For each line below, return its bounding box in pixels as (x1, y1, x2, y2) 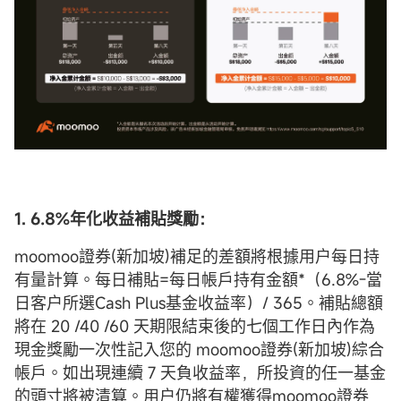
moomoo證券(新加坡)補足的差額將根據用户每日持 (14, 244, 380, 267)
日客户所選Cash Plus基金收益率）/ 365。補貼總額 (14, 291, 383, 313)
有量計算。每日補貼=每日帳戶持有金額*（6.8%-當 (14, 268, 382, 290)
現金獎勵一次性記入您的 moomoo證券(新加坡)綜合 (14, 337, 384, 360)
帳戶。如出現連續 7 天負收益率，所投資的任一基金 (14, 361, 386, 383)
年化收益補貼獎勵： (70, 207, 215, 229)
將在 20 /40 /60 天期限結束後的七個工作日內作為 (14, 314, 375, 337)
